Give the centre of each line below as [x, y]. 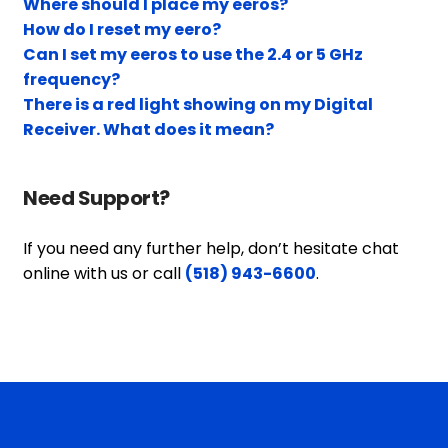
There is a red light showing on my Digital [198, 105]
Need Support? [96, 198]
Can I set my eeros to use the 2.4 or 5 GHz [193, 55]
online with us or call [104, 273]
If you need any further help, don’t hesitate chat [211, 248]
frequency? [72, 80]
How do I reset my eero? [122, 30]
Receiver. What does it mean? [149, 130]
